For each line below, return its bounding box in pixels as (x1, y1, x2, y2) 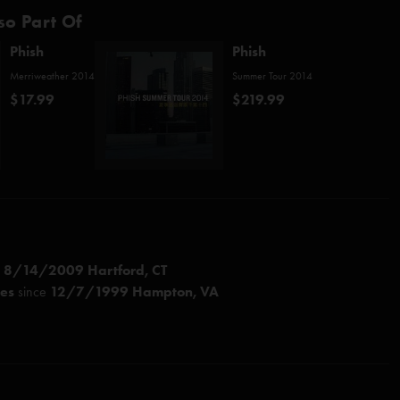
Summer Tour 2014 (232, 70, 312, 82)
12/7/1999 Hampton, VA (50, 283, 219, 300)
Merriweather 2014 (10, 70, 95, 82)
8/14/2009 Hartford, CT (4, 262, 167, 279)
